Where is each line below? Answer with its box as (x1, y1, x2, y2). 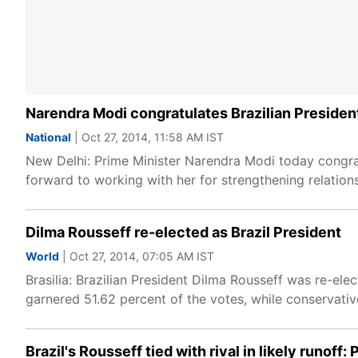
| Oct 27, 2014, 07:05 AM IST (59, 249, 214, 263)
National (26, 130, 71, 144)
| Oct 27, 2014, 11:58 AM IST (71, 130, 224, 144)
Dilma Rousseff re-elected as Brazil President (26, 224, 341, 241)
